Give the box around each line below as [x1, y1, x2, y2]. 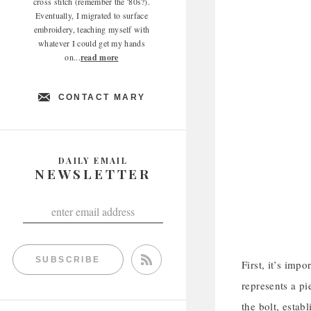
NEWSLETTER [35, 165, 151, 183]
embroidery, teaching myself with [33, 24, 150, 35]
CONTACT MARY [58, 92, 146, 102]
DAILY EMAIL [58, 155, 128, 166]
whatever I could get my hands [38, 37, 145, 49]
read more [80, 51, 119, 63]
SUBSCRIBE [35, 255, 101, 264]
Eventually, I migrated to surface [35, 10, 148, 21]
